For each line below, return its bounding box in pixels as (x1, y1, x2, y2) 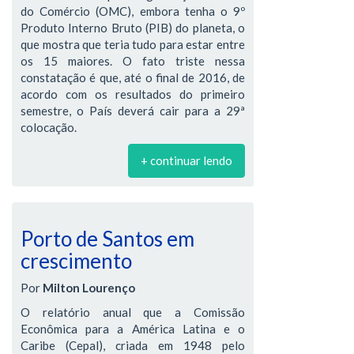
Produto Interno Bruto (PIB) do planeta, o (21, 20, 245, 35)
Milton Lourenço (43, 281, 135, 295)
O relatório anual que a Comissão (21, 305, 245, 319)
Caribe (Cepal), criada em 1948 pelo (21, 338, 245, 352)
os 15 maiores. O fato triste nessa (21, 53, 245, 68)
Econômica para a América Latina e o (21, 322, 245, 336)
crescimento (21, 247, 132, 273)
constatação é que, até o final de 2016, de (21, 70, 245, 85)
